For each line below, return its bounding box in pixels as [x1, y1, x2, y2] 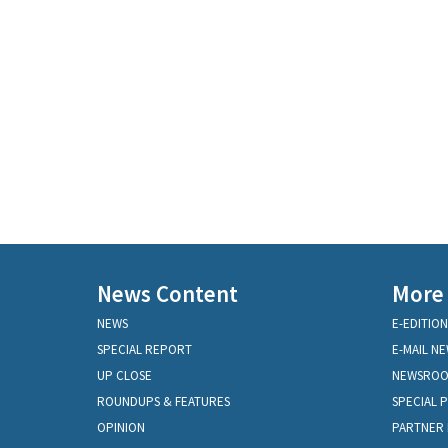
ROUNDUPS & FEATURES [97, 393, 230, 411]
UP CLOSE [97, 367, 152, 385]
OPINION [97, 419, 145, 437]
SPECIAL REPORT [97, 341, 192, 359]
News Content [97, 279, 238, 309]
